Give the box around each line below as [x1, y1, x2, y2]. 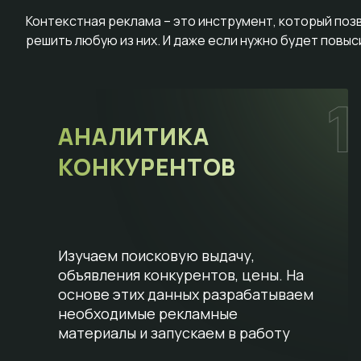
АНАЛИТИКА [58, 121, 210, 151]
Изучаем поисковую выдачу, [58, 245, 255, 265]
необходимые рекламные [58, 303, 238, 323]
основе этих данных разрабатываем [58, 284, 313, 304]
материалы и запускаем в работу [58, 322, 290, 342]
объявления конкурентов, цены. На [58, 264, 304, 284]
